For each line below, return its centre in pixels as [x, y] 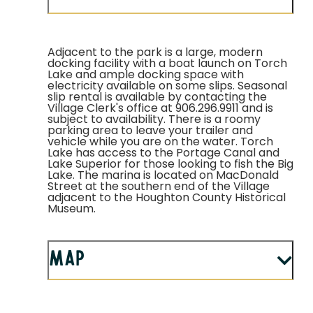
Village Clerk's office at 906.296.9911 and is [160, 109]
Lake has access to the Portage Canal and [163, 154]
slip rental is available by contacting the [157, 98]
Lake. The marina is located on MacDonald [163, 176]
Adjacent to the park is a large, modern [155, 53]
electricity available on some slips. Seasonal [167, 87]
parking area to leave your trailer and [150, 132]
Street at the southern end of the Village [159, 188]
